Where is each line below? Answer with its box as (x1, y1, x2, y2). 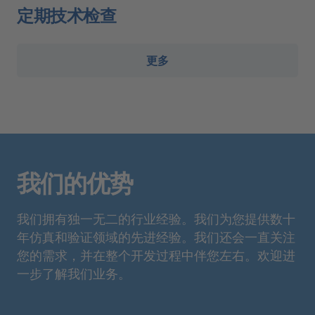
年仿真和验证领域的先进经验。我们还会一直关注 (17, 229, 295, 246)
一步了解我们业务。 (17, 265, 131, 283)
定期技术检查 (17, 4, 116, 27)
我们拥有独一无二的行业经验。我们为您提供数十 (17, 210, 295, 228)
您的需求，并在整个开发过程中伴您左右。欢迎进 (17, 247, 295, 264)
